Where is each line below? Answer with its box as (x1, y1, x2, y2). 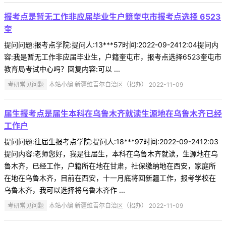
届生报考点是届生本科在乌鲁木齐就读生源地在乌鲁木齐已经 (4, 108, 222, 119)
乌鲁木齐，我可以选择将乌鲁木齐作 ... (4, 185, 125, 194)
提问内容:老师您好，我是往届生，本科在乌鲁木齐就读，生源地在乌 (4, 149, 218, 158)
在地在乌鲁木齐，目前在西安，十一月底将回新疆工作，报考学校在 (4, 173, 216, 182)
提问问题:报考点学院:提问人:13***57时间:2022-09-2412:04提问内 (4, 40, 218, 49)
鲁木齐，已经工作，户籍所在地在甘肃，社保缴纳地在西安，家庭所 (4, 161, 216, 170)
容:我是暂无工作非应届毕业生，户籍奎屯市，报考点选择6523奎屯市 (4, 52, 221, 62)
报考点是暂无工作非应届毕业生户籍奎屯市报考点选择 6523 (4, 12, 221, 22)
